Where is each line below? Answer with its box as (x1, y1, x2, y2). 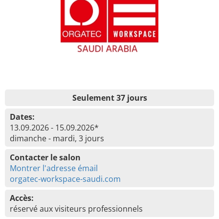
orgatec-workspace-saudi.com (10, 174, 121, 184)
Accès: (10, 193, 34, 203)
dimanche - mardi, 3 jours (10, 133, 104, 144)
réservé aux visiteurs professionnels (10, 203, 143, 214)
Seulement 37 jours (72, 92, 147, 103)
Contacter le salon (10, 152, 81, 163)
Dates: (10, 111, 35, 122)
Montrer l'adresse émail (10, 163, 98, 174)
